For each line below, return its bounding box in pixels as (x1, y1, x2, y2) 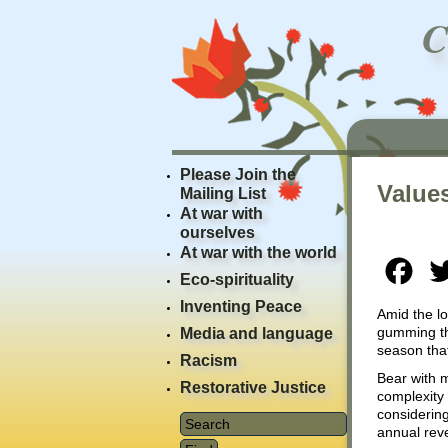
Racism (180, 352, 237, 369)
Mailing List (180, 185, 266, 196)
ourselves (180, 224, 255, 235)
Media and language (180, 325, 333, 342)
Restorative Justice (180, 379, 326, 396)
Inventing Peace (180, 298, 302, 315)
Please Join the (180, 166, 296, 183)
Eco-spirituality (180, 271, 294, 288)
